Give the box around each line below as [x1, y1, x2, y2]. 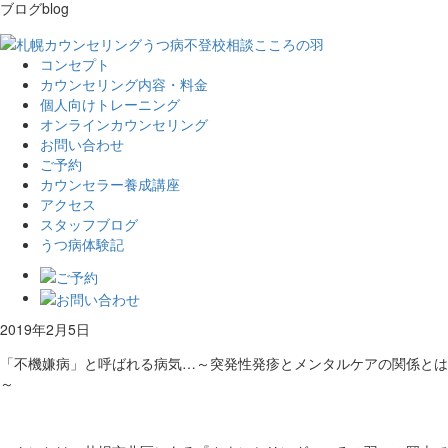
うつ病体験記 [40, 234, 124, 255]
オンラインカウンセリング [40, 114, 208, 135]
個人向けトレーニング [40, 94, 180, 115]
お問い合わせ [40, 134, 124, 155]
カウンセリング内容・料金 [40, 74, 208, 95]
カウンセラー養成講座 [40, 174, 180, 195]
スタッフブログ [40, 214, 138, 235]
